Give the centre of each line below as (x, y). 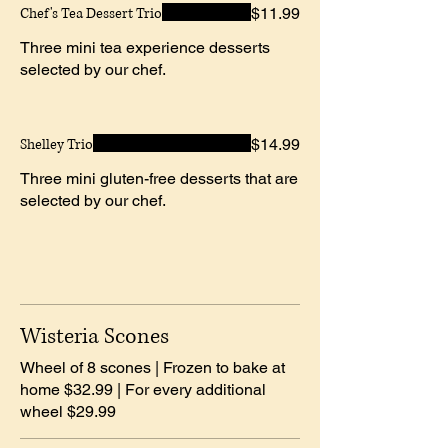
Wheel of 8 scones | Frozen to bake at (152, 367)
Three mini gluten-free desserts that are (159, 178)
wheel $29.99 (68, 411)
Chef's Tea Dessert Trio (91, 13)
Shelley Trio (56, 144)
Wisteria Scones (94, 336)
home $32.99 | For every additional (143, 389)
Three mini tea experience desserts (145, 47)
